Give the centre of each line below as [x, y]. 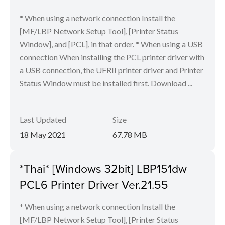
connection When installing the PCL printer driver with [112, 57]
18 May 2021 [43, 135]
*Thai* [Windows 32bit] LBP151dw [103, 168]
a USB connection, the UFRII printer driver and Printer [111, 70]
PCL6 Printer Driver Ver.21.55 [94, 185]
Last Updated [43, 120]
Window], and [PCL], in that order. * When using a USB [111, 44]
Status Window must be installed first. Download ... [106, 83]
